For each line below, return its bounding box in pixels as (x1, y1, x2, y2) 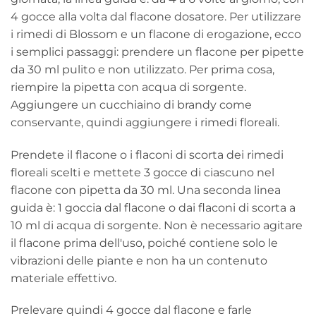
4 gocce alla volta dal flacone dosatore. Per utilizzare (11, 9, 301, 23)
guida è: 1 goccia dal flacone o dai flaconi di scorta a (11, 200, 296, 214)
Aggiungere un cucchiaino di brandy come (11, 97, 252, 111)
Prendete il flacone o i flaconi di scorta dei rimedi (11, 147, 284, 162)
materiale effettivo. (11, 271, 116, 285)
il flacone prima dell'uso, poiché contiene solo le (11, 236, 278, 250)
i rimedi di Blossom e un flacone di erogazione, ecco (11, 27, 301, 41)
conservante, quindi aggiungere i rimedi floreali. (11, 115, 279, 129)
